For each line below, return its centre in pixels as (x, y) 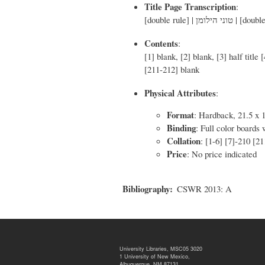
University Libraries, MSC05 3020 (161, 249)
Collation (183, 140)
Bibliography (146, 189)
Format (180, 114)
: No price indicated (222, 153)
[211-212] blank (172, 69)
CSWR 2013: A (205, 189)
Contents (161, 43)
